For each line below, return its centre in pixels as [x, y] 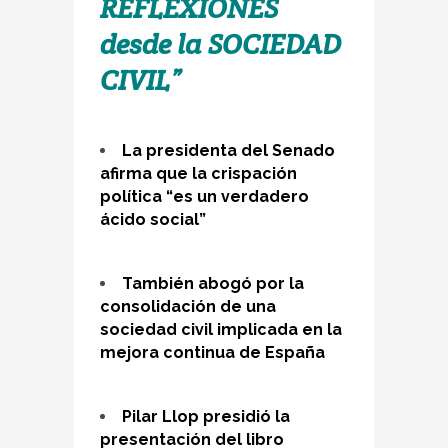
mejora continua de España [212, 352]
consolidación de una [188, 306]
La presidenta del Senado [228, 150]
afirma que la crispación [198, 173]
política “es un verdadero [204, 196]
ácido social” [153, 219]
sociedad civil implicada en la [221, 329]
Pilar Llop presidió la [206, 416]
